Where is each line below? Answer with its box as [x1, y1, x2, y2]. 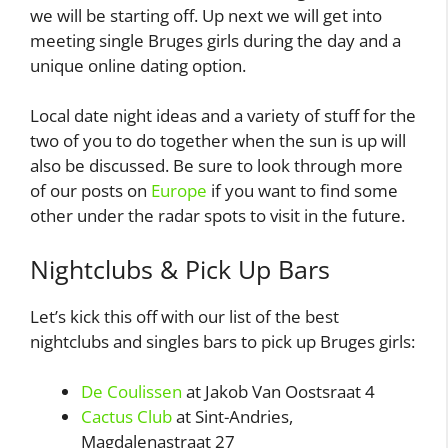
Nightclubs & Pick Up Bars [30, 251, 330, 286]
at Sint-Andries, [172, 405, 293, 429]
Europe [151, 179, 207, 203]
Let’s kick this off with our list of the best [30, 304, 339, 328]
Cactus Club [81, 405, 172, 429]
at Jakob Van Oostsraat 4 [182, 380, 375, 404]
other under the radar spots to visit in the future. [30, 204, 405, 228]
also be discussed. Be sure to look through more [30, 154, 403, 178]
